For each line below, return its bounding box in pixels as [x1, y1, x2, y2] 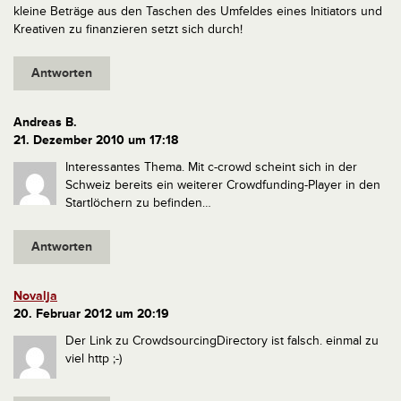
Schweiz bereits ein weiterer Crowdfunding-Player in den [65, 176, 380, 192]
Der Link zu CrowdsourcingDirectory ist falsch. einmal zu [65, 332, 379, 348]
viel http [65, 350, 113, 366]
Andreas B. [13, 114, 77, 130]
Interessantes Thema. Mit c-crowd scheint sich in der [65, 158, 357, 175]
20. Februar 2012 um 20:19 [13, 305, 169, 321]
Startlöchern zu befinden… [65, 194, 211, 210]
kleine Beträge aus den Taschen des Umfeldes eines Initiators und [13, 3, 382, 19]
